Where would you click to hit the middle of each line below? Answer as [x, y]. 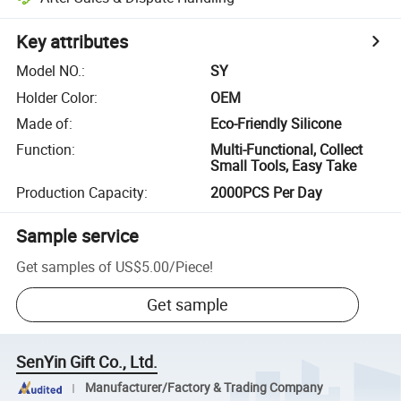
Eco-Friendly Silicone [276, 123]
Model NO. [49, 71]
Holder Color [55, 97]
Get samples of [64, 266]
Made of [43, 123]
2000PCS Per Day [267, 192]
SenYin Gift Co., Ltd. [87, 362]
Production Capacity [81, 192]
